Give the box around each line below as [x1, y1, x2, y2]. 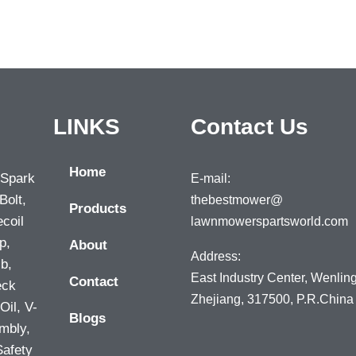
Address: [190, 250, 241, 263]
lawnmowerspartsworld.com [190, 215, 348, 228]
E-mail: [190, 172, 230, 185]
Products [69, 201, 126, 216]
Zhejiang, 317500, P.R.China [190, 292, 354, 306]
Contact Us [190, 114, 308, 139]
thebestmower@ [190, 193, 283, 207]
